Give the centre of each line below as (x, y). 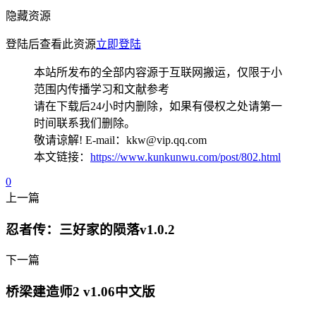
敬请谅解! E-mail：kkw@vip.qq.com (120, 140)
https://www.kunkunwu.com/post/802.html (186, 157)
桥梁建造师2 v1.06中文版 (80, 292)
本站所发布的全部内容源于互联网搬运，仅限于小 (158, 72)
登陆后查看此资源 (51, 44)
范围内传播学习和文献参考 (102, 89)
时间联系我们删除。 (85, 123)
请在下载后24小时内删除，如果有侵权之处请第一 (158, 106)
